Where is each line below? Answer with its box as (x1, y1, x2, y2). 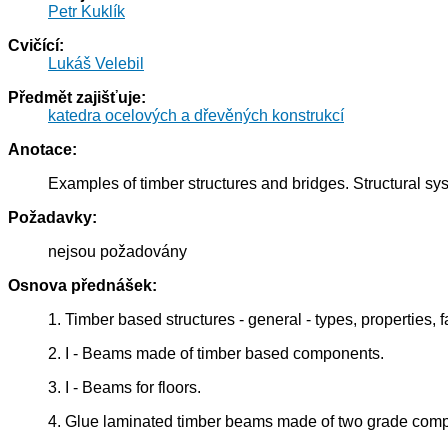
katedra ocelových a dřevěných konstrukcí (48, 107, 344, 125)
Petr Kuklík (48, 3, 125, 21)
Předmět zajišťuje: (8, 89, 146, 107)
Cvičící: (8, 37, 64, 55)
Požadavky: (8, 209, 97, 227)
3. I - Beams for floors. (48, 379, 201, 397)
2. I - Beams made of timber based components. (48, 345, 384, 363)
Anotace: (8, 141, 77, 159)
